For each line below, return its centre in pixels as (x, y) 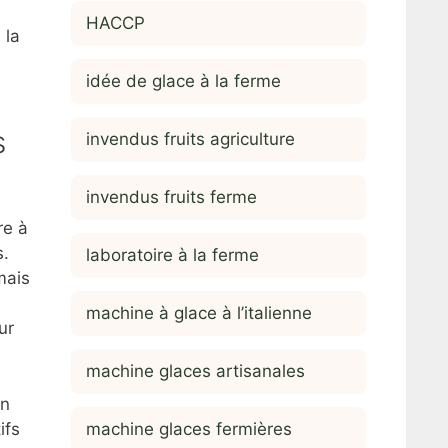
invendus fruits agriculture (190, 138)
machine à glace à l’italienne (199, 312)
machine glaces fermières (189, 428)
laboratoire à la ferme (172, 254)
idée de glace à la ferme (183, 80)
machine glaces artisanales (195, 370)
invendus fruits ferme (171, 196)
